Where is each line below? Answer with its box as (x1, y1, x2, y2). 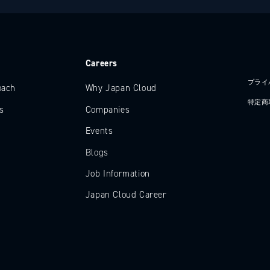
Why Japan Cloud (85, 83, 157, 94)
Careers (85, 57, 118, 69)
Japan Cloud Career (85, 189, 167, 201)
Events (85, 125, 113, 137)
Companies (85, 104, 130, 115)
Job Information (85, 168, 150, 180)
